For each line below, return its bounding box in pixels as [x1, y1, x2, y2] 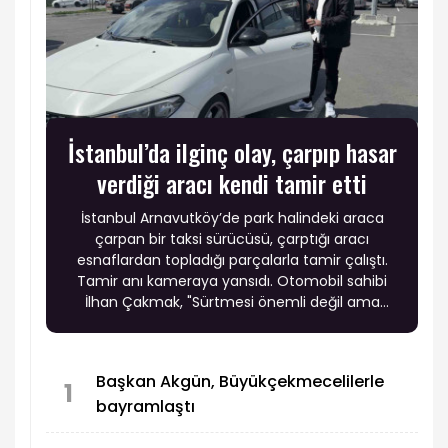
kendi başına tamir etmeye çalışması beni [86, 312, 378, 333]
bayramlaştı [96, 395, 195, 419]
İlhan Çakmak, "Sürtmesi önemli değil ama [84, 291, 380, 312]
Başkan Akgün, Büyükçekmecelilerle [96, 370, 384, 394]
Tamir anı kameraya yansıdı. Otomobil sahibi [77, 270, 387, 291]
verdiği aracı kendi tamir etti [97, 164, 367, 201]
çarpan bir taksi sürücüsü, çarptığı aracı [95, 228, 369, 249]
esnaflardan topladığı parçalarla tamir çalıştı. [76, 249, 388, 270]
